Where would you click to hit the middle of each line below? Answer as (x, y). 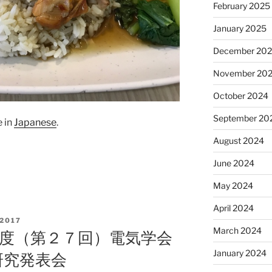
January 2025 (240, 28)
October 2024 (240, 95)
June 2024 (233, 163)
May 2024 (233, 185)
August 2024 (238, 140)
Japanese (35, 122)
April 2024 (233, 208)
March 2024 (237, 230)
